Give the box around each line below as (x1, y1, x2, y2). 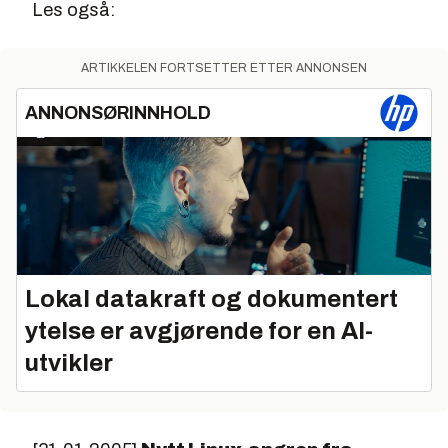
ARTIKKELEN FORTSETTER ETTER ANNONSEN (81, 61, 367, 75)
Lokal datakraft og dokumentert (25, 285, 398, 312)
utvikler (25, 349, 113, 376)
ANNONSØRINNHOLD (25, 103, 211, 123)
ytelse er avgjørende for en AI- (25, 317, 373, 344)
